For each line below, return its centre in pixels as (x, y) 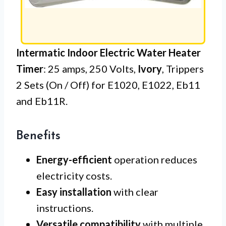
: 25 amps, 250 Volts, (91, 68)
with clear (135, 191)
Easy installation (74, 191)
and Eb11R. (42, 101)
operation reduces (155, 159)
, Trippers (183, 68)
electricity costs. (74, 175)
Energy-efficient (74, 159)
